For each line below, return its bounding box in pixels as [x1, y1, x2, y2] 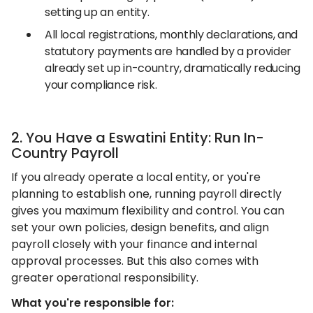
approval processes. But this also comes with [11, 253, 259, 269]
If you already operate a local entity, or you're [11, 169, 261, 185]
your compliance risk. [45, 77, 157, 93]
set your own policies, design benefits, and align [11, 219, 269, 235]
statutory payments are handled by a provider [45, 43, 291, 59]
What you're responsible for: [11, 295, 174, 311]
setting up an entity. [45, 4, 150, 20]
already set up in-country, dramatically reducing [45, 60, 300, 76]
